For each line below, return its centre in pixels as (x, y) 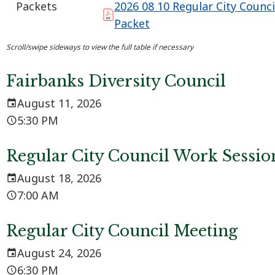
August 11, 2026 (59, 103)
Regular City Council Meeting (122, 231)
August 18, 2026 (59, 178)
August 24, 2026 (59, 253)
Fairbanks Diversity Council (116, 82)
